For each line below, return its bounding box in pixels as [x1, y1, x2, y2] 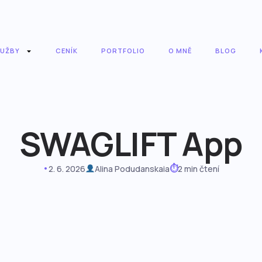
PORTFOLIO [101, 46, 145, 55]
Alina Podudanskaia [94, 163, 170, 174]
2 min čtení [177, 163, 219, 174]
